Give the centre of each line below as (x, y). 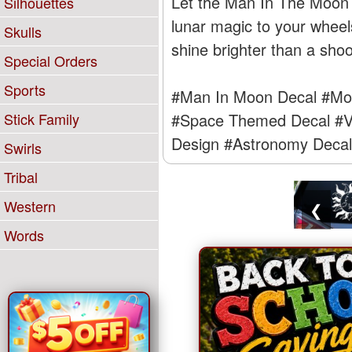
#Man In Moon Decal (244, 97)
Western (30, 206)
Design (195, 144)
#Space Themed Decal (250, 120)
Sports (25, 90)
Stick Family (42, 119)
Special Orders (51, 60)
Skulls (23, 31)
